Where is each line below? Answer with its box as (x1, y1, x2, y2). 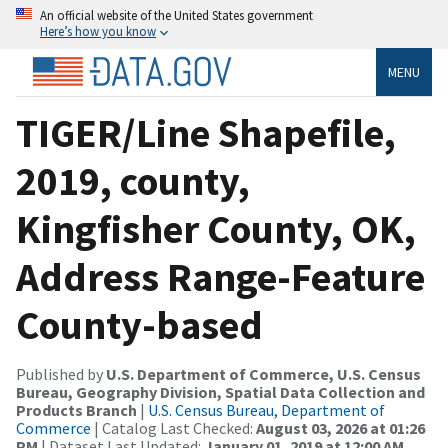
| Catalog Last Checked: (91, 417, 256, 438)
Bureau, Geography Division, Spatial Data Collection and (16, 381, 425, 402)
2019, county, (16, 155, 250, 206)
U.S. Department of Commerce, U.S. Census (106, 363, 421, 384)
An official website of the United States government (40, 7, 313, 23)
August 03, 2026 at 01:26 (256, 417, 425, 438)
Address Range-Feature (16, 251, 425, 302)
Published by (16, 363, 106, 384)
